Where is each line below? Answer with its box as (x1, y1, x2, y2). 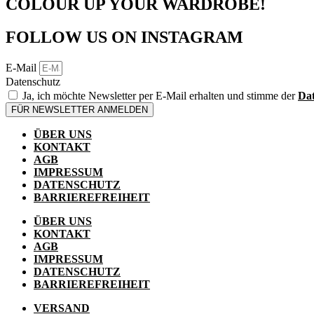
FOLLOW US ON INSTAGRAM (6, 27, 243, 46)
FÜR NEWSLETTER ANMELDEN (11, 104, 148, 115)
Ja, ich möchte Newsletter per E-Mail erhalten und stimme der (22, 89, 298, 102)
